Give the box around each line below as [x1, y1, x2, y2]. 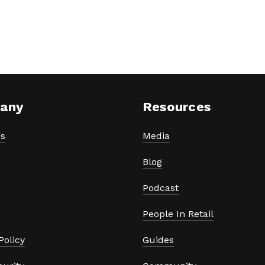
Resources [143, 99, 211, 114]
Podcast [143, 182, 179, 193]
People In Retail [143, 208, 214, 219]
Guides [143, 234, 174, 245]
